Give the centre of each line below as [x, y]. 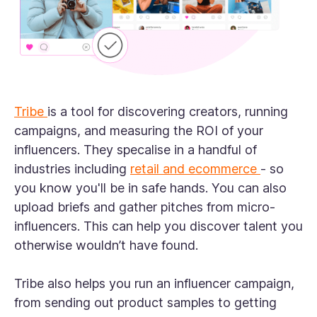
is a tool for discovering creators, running [168, 112]
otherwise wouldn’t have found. [108, 246]
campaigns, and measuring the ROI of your [139, 131]
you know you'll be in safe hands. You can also [150, 188]
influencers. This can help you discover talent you [158, 226]
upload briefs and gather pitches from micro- [145, 207]
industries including [72, 169]
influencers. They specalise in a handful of [136, 150]
